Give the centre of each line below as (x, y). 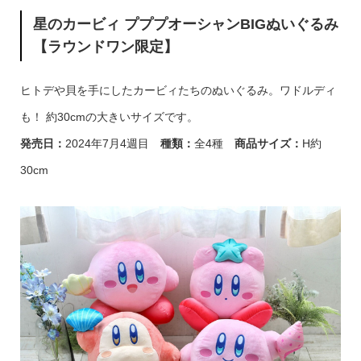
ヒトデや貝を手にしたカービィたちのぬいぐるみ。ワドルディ (178, 90)
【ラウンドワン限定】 (106, 47)
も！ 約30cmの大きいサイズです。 (109, 117)
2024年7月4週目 (112, 143)
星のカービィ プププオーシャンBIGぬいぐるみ (186, 25)
